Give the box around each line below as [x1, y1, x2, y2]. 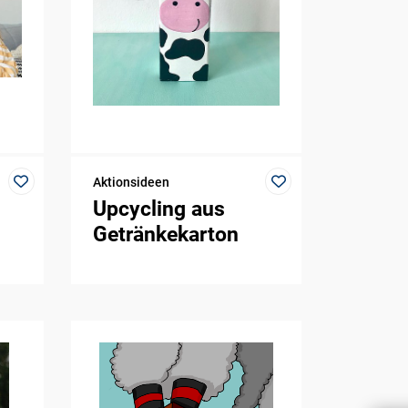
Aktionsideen [93, 175, 170, 190]
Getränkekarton [93, 221, 240, 247]
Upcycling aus [93, 196, 226, 221]
